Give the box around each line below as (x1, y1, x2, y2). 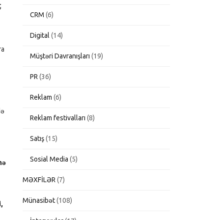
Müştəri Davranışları (30, 52, 90, 60)
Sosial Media (30, 155, 69, 163)
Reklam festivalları (30, 114, 86, 122)
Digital (30, 31, 50, 39)
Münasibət (23, 196, 55, 204)
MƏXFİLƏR (23, 176, 56, 184)
